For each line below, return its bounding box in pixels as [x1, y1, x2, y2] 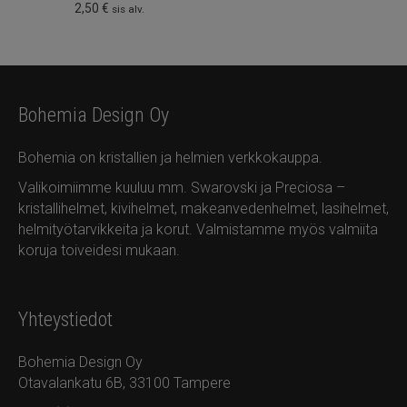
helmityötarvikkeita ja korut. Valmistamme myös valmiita [18, 221, 378, 239]
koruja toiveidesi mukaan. [18, 242, 180, 260]
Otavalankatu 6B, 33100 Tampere [18, 374, 231, 392]
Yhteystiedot [18, 308, 113, 332]
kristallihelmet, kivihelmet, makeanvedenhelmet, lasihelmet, [18, 200, 389, 218]
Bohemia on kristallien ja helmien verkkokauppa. [18, 149, 323, 167]
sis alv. [112, 3, 145, 16]
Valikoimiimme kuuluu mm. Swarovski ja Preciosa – [18, 179, 345, 197]
